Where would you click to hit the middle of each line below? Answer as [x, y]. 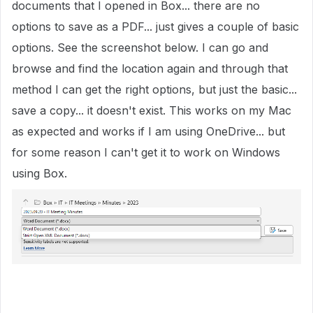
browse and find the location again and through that [150, 68]
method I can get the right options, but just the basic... [154, 89]
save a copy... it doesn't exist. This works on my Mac [152, 110]
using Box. [39, 173]
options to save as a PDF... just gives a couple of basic [155, 27]
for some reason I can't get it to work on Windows [146, 152]
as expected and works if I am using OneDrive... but [148, 131]
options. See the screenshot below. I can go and [140, 48]
